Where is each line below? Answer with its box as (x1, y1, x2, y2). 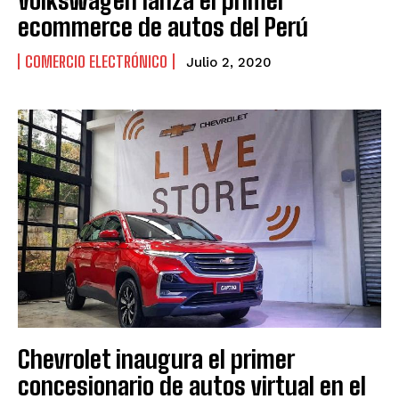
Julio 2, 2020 (186, 54, 272, 71)
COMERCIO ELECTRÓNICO (25, 52, 167, 72)
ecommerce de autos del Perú (18, 12, 308, 43)
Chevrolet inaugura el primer (18, 344, 295, 375)
